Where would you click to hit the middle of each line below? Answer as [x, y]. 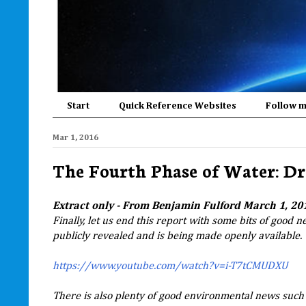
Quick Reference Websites [178, 106]
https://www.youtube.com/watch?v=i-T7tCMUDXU [170, 267]
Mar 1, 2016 [75, 138]
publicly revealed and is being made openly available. [177, 237]
